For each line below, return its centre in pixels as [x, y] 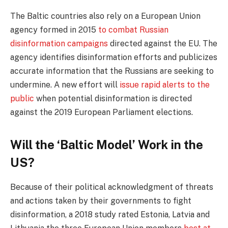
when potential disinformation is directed [113, 99]
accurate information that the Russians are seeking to [112, 71]
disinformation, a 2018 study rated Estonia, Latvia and [110, 215]
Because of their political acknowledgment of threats [112, 187]
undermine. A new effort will [65, 85]
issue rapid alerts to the [165, 85]
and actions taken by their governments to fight [101, 201]
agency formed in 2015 [54, 30]
